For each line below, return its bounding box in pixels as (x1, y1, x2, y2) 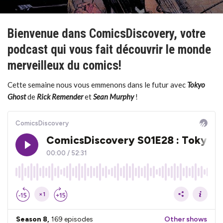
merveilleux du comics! (7, 58, 121, 73)
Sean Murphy (93, 92, 134, 101)
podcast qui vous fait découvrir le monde (7, 42, 211, 57)
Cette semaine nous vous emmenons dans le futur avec (7, 80, 187, 89)
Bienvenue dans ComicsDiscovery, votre (7, 26, 206, 41)
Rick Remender (37, 92, 83, 101)
